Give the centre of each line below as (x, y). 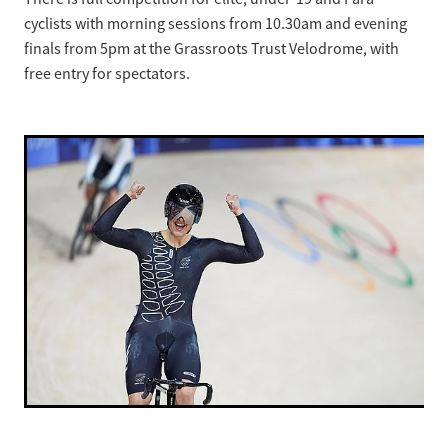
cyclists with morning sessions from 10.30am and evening (215, 24)
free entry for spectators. (107, 74)
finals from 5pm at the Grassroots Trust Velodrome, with (211, 49)
